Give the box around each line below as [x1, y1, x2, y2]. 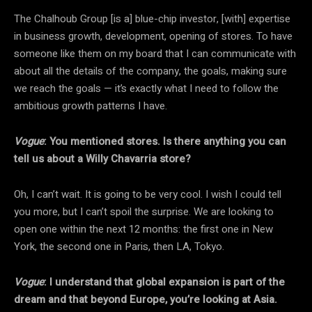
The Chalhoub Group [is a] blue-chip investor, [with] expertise [14, 10, 290, 26]
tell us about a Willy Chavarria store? [14, 150, 191, 166]
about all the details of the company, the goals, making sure [14, 63, 287, 79]
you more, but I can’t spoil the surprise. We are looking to [14, 203, 274, 219]
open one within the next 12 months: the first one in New [14, 221, 273, 237]
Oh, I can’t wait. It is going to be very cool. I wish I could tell [14, 186, 281, 202]
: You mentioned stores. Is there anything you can [44, 133, 286, 149]
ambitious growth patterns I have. [14, 97, 167, 114]
